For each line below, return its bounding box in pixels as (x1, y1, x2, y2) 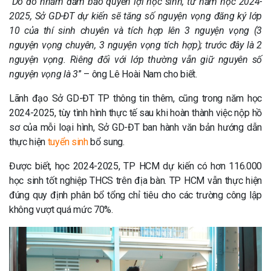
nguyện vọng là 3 (9, 68, 78, 80)
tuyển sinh (47, 136, 88, 148)
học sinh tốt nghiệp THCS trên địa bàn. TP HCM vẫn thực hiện (9, 175, 262, 186)
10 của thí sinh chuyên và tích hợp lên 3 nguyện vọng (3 (9, 25, 262, 36)
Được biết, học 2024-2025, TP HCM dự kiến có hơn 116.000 (9, 160, 262, 172)
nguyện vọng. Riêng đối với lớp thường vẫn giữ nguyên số (9, 54, 262, 65)
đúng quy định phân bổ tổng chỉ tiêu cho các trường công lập (9, 189, 262, 201)
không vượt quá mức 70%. (9, 204, 113, 215)
